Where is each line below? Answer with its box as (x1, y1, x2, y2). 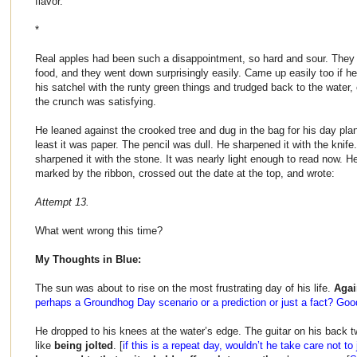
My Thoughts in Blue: (35, 253, 141, 265)
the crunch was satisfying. (35, 95, 156, 108)
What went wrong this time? (35, 224, 163, 237)
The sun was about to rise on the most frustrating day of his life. (35, 281, 334, 294)
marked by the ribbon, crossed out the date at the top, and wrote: (35, 167, 335, 179)
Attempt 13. (35, 195, 89, 208)
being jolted (54, 339, 113, 351)
